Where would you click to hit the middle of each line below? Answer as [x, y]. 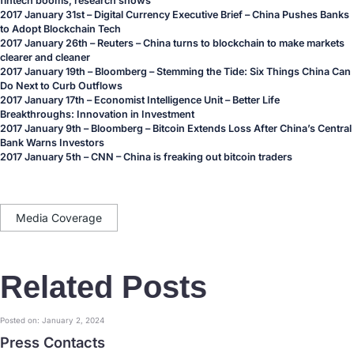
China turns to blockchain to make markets [244, 43]
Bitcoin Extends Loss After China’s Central [252, 128]
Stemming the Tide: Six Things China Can [254, 72]
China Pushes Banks [301, 15]
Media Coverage [59, 218]
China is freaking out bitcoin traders [208, 157]
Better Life [256, 100]
